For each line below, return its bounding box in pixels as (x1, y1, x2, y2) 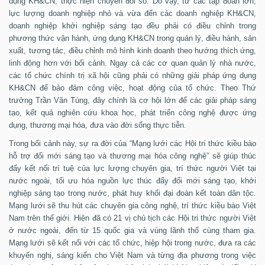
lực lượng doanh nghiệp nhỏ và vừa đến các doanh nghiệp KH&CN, (9, 8, 256, 18)
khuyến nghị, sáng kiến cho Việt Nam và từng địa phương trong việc (9, 250, 256, 260)
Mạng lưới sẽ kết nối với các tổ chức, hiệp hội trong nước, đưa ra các (9, 238, 256, 247)
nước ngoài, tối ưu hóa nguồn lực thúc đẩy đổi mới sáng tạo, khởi (9, 176, 256, 185)
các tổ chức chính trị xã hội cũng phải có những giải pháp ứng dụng (9, 70, 256, 80)
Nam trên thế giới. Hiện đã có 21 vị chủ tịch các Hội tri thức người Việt (9, 213, 256, 222)
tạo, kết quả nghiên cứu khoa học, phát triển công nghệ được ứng (9, 108, 256, 117)
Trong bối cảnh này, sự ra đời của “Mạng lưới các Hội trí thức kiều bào (9, 138, 256, 148)
